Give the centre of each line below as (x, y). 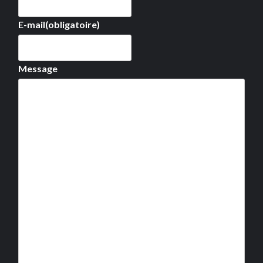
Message (38, 68)
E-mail (32, 24)
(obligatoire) (73, 24)
